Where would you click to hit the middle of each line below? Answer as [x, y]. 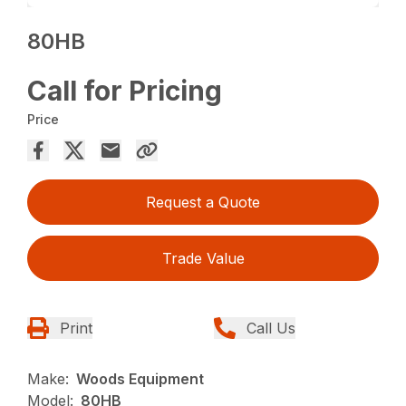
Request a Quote [203, 203]
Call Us [271, 329]
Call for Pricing [125, 91]
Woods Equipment [140, 379]
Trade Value [203, 259]
